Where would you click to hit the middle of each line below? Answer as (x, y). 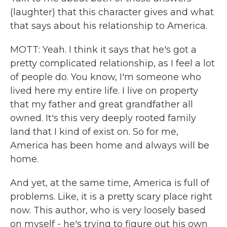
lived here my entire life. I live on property (104, 91)
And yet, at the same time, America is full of (110, 183)
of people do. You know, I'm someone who (106, 77)
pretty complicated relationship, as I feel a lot (112, 63)
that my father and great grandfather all (102, 104)
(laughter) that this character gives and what (112, 12)
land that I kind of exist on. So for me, (94, 132)
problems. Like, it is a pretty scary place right (111, 197)
